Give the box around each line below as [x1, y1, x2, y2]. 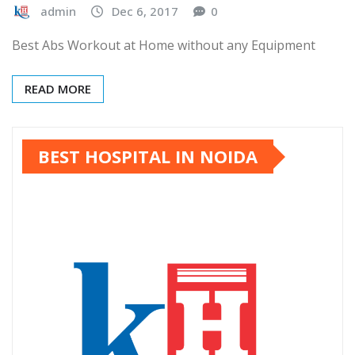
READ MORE [25, 81, 91, 97]
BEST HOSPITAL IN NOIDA [38, 144, 258, 169]
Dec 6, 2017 [112, 2, 178, 19]
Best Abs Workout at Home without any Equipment [12, 36, 315, 55]
